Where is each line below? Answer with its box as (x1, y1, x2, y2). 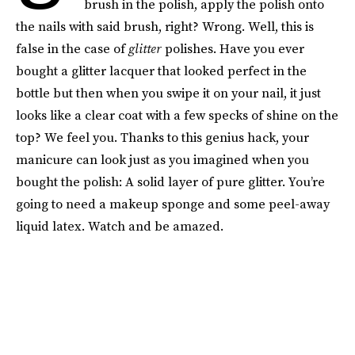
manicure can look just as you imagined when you (16, 151, 309, 168)
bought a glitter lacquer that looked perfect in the (16, 62, 307, 79)
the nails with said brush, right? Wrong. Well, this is (16, 17, 314, 35)
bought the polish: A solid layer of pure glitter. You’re (16, 173, 325, 190)
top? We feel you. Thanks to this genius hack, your (16, 128, 309, 146)
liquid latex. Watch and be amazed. (16, 217, 223, 235)
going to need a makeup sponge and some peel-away (16, 195, 330, 212)
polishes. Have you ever (165, 40, 304, 57)
